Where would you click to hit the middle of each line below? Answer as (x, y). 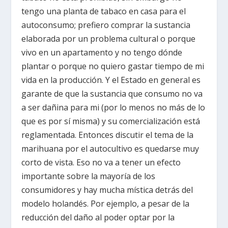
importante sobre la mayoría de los (89, 176)
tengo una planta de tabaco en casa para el (104, 11)
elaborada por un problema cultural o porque (109, 39)
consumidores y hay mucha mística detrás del (107, 190)
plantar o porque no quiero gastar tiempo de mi (113, 66)
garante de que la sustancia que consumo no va (112, 94)
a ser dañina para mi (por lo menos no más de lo (113, 108)
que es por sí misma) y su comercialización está (111, 121)
